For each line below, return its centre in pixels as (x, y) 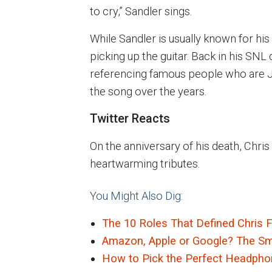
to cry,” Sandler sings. (141, 11)
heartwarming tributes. (145, 163)
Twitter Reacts (130, 118)
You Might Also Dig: (136, 195)
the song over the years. (148, 91)
